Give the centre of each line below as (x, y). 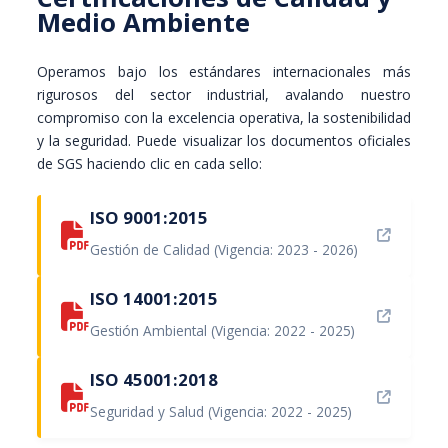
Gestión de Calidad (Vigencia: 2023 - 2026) (224, 249)
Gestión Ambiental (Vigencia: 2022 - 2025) (223, 330)
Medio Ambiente (144, 22)
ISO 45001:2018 (154, 379)
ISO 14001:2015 (154, 298)
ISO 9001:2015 (149, 217)
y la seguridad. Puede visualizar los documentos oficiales (224, 140)
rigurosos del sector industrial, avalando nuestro (224, 94)
